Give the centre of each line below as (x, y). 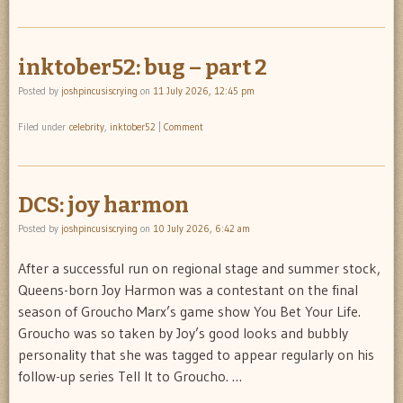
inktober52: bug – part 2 (143, 67)
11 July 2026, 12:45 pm (204, 90)
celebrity (87, 126)
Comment (184, 126)
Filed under (44, 126)
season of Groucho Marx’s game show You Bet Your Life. (189, 312)
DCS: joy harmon (103, 206)
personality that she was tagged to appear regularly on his (196, 355)
